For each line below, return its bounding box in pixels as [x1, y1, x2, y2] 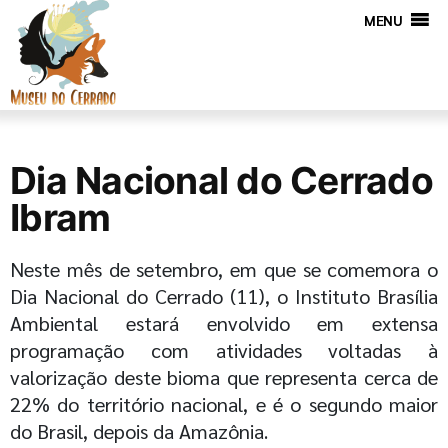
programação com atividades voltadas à [10, 337, 438, 363]
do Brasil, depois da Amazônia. [10, 418, 268, 444]
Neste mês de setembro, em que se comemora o [10, 256, 438, 282]
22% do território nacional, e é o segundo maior [10, 391, 438, 417]
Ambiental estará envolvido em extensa [10, 310, 438, 336]
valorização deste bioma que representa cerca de [10, 364, 438, 390]
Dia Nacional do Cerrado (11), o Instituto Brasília [10, 283, 438, 309]
